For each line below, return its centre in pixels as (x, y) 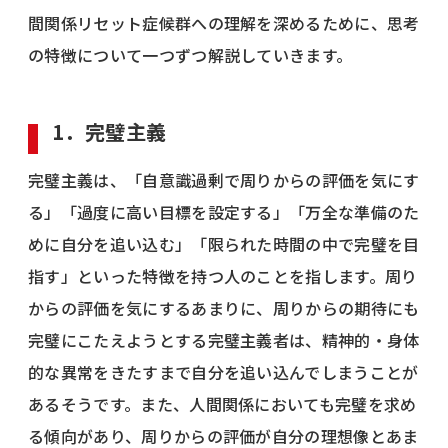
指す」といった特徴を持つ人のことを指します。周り (223, 275)
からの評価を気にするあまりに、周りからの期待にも (224, 307)
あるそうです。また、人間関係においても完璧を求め (222, 403)
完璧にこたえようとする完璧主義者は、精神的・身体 (224, 339)
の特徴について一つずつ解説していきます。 (190, 54)
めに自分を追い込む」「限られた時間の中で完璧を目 (224, 243)
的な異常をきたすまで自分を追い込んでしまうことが (223, 371)
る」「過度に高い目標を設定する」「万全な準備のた (224, 211)
